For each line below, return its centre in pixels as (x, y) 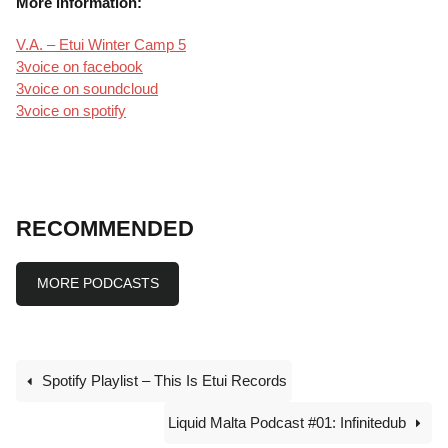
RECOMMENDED (105, 229)
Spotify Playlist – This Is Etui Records (163, 380)
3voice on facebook (79, 67)
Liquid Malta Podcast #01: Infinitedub (288, 422)
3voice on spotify (71, 111)
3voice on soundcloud (87, 89)
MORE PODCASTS (97, 283)
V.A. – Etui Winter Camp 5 (101, 45)
